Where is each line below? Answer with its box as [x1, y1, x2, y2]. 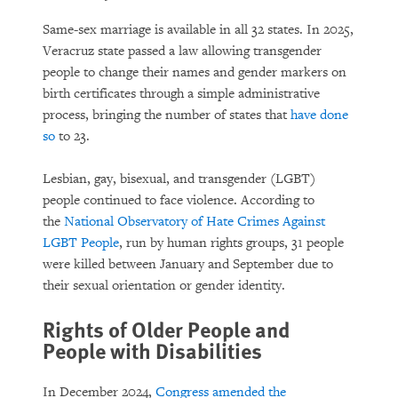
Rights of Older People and [43, 314, 290, 344]
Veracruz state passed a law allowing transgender [43, 43, 322, 60]
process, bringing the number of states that [43, 107, 291, 123]
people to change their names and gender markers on [43, 64, 346, 81]
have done [291, 107, 348, 123]
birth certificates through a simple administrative [43, 85, 320, 102]
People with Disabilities [43, 335, 262, 365]
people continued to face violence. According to [43, 192, 314, 209]
